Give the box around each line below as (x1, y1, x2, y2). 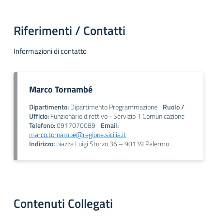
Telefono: (29, 120, 55, 131)
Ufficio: (29, 111, 49, 122)
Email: (101, 120, 119, 131)
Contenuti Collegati (14, 194, 113, 213)
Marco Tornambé (29, 83, 93, 96)
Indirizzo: (29, 139, 55, 150)
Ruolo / (163, 102, 184, 113)
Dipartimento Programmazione (69, 102, 157, 113)
